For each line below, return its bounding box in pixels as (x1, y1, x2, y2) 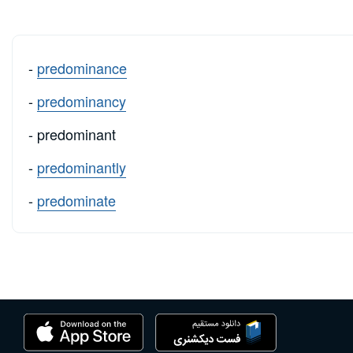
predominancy (37, 90, 126, 111)
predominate (37, 189, 116, 210)
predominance (37, 57, 127, 78)
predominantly (37, 156, 126, 177)
